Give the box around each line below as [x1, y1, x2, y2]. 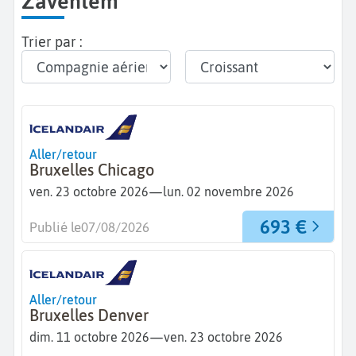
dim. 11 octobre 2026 [29, 330, 149, 345]
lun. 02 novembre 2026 [163, 184, 294, 199]
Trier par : [21, 33, 83, 50]
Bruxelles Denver [29, 306, 149, 324]
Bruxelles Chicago [29, 161, 154, 179]
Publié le [29, 219, 81, 236]
